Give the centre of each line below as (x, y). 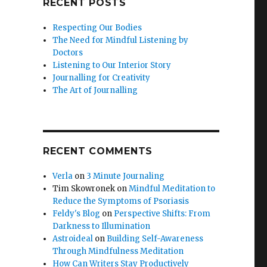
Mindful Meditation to (172, 189)
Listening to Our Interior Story (112, 65)
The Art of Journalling (95, 90)
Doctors (68, 53)
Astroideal (73, 239)
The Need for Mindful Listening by (121, 40)
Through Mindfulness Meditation (118, 251)
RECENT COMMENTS (98, 151)
